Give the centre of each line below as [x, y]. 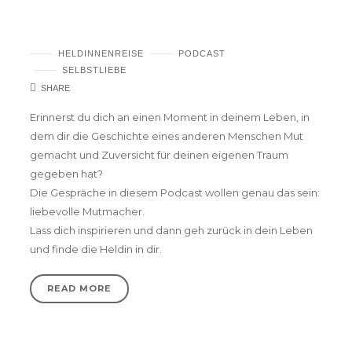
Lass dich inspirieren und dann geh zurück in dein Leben [171, 231]
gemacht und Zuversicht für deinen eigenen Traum [159, 155]
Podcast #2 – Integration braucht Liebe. [160, 33]
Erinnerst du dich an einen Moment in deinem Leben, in [170, 117]
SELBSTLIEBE [94, 70]
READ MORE [79, 288]
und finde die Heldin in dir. [96, 249]
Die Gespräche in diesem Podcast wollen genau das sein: [175, 193]
